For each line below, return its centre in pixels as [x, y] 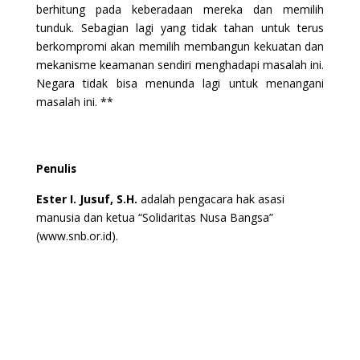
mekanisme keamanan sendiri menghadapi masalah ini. [180, 64]
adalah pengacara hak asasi [211, 198]
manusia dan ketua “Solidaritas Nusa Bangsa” [154, 217]
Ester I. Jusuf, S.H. [86, 198]
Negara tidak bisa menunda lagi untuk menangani [180, 83]
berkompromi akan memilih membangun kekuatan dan [180, 46]
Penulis [56, 168]
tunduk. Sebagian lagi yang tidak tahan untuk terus [180, 27]
